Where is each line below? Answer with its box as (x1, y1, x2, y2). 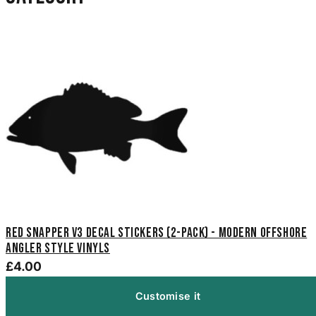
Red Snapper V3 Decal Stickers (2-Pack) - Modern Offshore (6, 224, 308, 241)
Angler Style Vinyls (6, 240, 110, 257)
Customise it (135, 290, 201, 303)
